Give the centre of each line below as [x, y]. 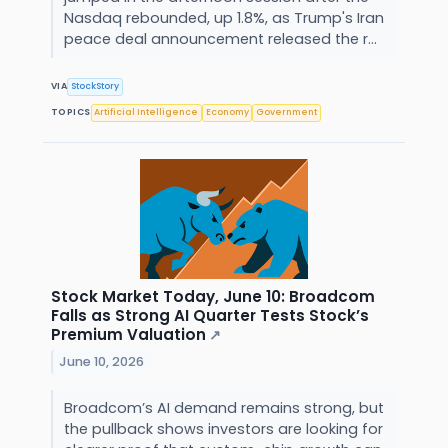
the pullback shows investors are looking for [223, 428]
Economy [227, 112]
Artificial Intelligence [146, 112]
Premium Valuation [128, 334]
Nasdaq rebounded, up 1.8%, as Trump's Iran [223, 17]
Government [287, 112]
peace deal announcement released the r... [222, 38]
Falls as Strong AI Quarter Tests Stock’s [210, 315]
